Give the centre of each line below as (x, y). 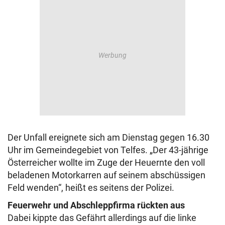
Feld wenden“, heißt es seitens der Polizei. (91, 188)
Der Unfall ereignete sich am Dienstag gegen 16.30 (108, 138)
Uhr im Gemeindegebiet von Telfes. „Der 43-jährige (108, 150)
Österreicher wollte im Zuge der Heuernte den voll (106, 163)
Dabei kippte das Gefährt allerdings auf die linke (102, 218)
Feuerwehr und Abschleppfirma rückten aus (96, 205)
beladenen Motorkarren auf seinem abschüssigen (106, 175)
